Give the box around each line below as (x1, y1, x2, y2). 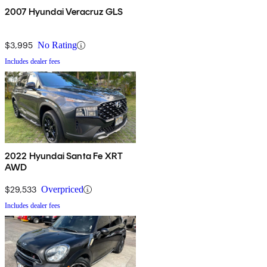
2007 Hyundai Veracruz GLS (5, 6, 123, 18)
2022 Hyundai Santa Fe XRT (5, 150, 123, 162)
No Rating (38, 40, 77, 51)
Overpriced (41, 184, 83, 195)
